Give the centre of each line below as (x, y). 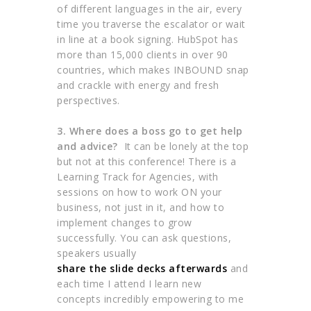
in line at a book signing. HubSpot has (148, 40)
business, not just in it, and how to (141, 208)
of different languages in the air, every (150, 9)
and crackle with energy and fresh (138, 85)
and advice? (89, 146)
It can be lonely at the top (185, 146)
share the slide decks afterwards (142, 269)
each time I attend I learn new (129, 284)
